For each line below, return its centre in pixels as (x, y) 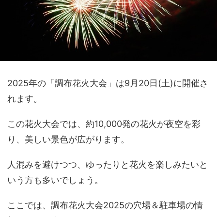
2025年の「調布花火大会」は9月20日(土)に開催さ (108, 83)
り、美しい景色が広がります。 (68, 139)
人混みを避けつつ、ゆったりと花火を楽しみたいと (108, 164)
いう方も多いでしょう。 (55, 180)
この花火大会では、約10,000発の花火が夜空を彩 (104, 124)
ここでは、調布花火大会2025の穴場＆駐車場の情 (105, 205)
